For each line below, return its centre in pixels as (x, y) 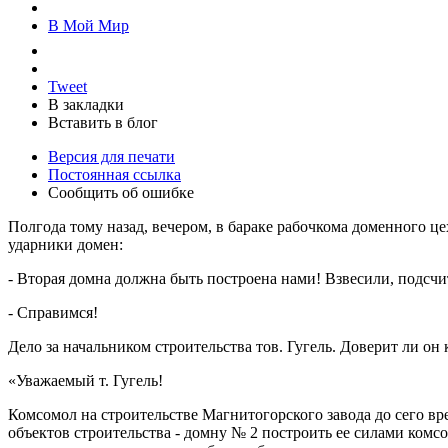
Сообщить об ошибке (121, 192)
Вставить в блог (103, 122)
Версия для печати (111, 156)
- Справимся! (53, 312)
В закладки (86, 104)
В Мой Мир (88, 25)
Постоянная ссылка (114, 174)
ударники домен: (65, 244)
